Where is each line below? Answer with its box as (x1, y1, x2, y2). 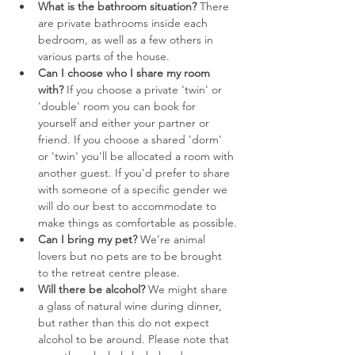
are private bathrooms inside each (38, 16, 211, 30)
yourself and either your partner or (38, 116, 212, 130)
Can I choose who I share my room (38, 66, 213, 80)
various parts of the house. (38, 49, 170, 63)
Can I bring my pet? (38, 232, 137, 246)
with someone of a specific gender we (38, 182, 231, 197)
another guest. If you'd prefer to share (38, 166, 233, 180)
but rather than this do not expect (38, 315, 212, 330)
